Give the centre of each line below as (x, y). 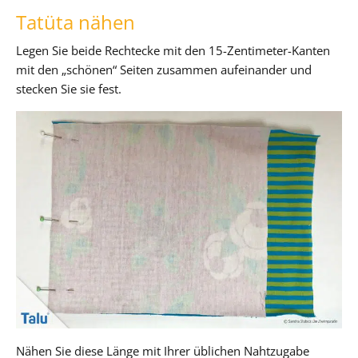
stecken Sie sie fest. (69, 88)
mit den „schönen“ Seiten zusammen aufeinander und (164, 69)
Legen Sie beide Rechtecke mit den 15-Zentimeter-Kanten (173, 50)
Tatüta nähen (76, 22)
